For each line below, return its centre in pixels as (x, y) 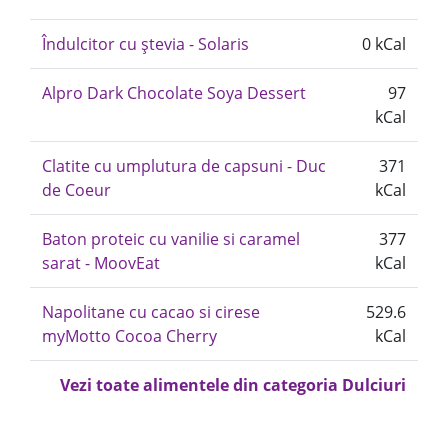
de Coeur (76, 190)
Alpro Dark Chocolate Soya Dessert (174, 93)
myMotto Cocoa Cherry (129, 336)
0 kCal (384, 44)
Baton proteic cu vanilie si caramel (171, 239)
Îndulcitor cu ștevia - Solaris (145, 44)
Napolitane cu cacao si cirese (151, 312)
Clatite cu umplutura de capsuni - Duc (184, 166)
